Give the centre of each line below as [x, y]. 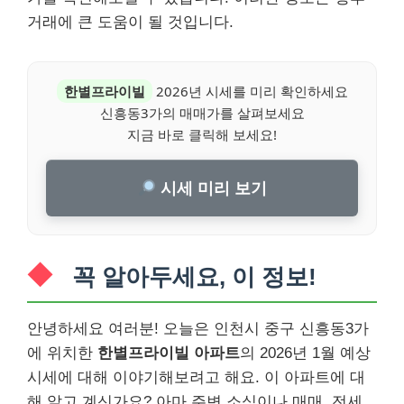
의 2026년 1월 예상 [305, 353]
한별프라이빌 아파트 [169, 353]
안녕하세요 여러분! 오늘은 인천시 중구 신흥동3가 [198, 329]
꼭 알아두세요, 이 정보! [194, 277]
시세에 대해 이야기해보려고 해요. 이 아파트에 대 [196, 377]
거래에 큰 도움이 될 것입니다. [130, 22]
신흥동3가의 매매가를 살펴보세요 [202, 113]
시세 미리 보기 [211, 188]
